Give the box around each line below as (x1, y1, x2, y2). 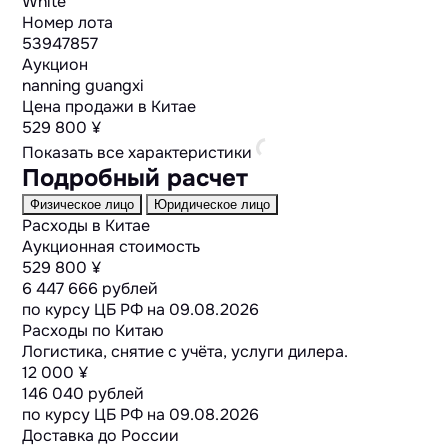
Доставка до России (22, 424, 180, 446)
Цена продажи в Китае (22, 95, 197, 117)
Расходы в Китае (22, 214, 151, 236)
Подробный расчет (22, 162, 249, 193)
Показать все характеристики (22, 141, 257, 163)
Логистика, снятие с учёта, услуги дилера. (22, 340, 349, 362)
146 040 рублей (22, 382, 145, 404)
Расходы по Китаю (22, 319, 165, 341)
